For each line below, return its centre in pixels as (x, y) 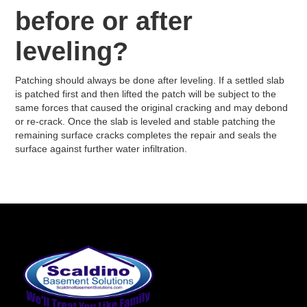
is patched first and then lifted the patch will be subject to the (146, 94)
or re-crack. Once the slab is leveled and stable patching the (146, 121)
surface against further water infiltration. (101, 149)
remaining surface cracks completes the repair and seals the (146, 135)
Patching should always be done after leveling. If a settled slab (150, 80)
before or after (104, 21)
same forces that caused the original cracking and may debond (152, 108)
